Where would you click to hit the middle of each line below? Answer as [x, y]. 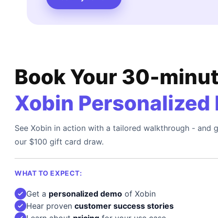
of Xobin [139, 193]
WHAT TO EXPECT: [48, 173]
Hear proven [50, 206]
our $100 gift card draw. [59, 141]
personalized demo [85, 193]
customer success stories [124, 206]
